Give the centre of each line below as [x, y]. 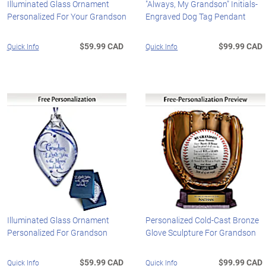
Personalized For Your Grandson [66, 16]
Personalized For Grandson [57, 233]
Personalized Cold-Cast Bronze [202, 220]
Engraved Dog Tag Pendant [196, 16]
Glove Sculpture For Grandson [201, 233]
